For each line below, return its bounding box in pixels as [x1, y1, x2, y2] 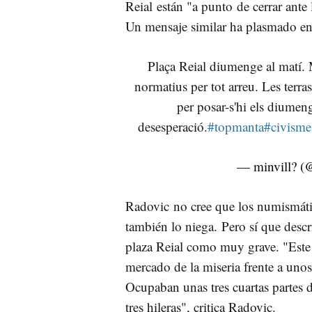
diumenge [209, 56, 263, 75]
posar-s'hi [196, 97, 247, 115]
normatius [134, 77, 187, 95]
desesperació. [138, 117, 208, 135]
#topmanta [208, 117, 265, 135]
